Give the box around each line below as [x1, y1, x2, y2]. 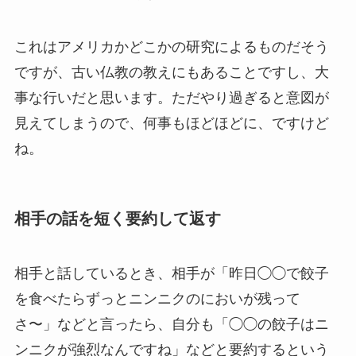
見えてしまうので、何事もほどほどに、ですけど [14, 114, 329, 131]
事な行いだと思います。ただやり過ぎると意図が [14, 89, 329, 106]
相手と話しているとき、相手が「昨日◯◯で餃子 [14, 265, 329, 282]
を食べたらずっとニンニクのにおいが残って [14, 291, 300, 308]
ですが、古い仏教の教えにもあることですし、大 [14, 64, 329, 80]
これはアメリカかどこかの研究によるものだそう [14, 38, 329, 55]
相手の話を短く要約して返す [14, 209, 221, 227]
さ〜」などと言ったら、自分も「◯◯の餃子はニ [14, 316, 329, 333]
